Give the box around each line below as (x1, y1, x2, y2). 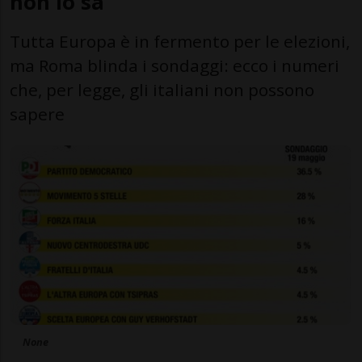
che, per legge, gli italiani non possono (10, 78, 314, 101)
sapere (10, 102, 65, 125)
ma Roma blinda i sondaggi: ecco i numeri (10, 53, 339, 77)
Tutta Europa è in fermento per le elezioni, (10, 29, 350, 53)
